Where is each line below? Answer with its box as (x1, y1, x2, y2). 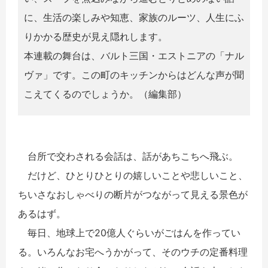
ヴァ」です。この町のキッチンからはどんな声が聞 (24, 69, 244, 81)
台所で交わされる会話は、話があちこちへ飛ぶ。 (18, 150, 238, 163)
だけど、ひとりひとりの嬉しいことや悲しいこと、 (18, 169, 248, 182)
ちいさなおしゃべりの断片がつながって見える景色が (18, 188, 248, 201)
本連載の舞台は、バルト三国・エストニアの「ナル (24, 50, 244, 62)
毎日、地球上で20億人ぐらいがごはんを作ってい (18, 227, 240, 239)
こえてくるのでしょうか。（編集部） (24, 88, 187, 100)
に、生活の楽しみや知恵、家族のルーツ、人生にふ (24, 11, 244, 24)
